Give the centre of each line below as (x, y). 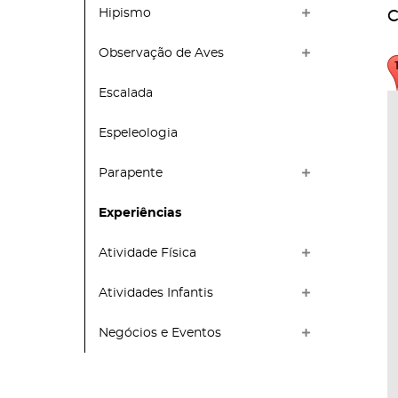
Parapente (131, 173)
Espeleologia (138, 133)
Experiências (140, 213)
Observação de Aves (161, 53)
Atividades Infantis (156, 293)
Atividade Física (147, 253)
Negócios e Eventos (160, 333)
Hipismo (125, 13)
